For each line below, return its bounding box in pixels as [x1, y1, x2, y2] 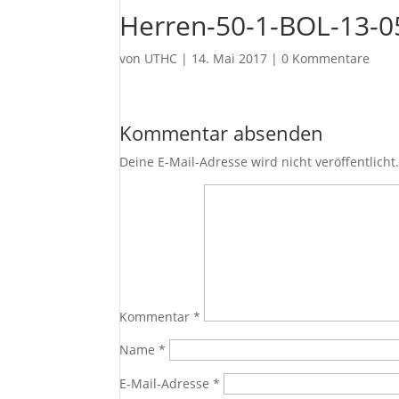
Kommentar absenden [119, 119, 324, 146]
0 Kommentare [281, 50, 370, 67]
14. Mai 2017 [191, 50, 268, 67]
